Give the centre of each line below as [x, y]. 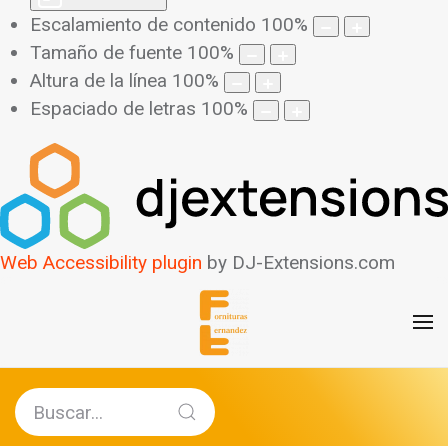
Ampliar [94, 307]
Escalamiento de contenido [143, 25]
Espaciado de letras [113, 109]
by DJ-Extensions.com [298, 263]
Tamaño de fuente [106, 53]
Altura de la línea [98, 81]
